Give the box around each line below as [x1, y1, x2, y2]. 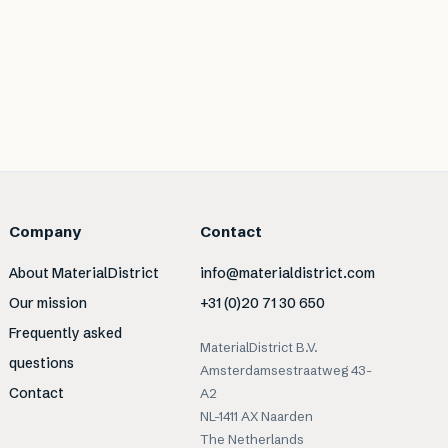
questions [9, 354, 75, 372]
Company [9, 222, 82, 241]
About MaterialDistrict [9, 264, 160, 282]
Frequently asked [9, 324, 123, 342]
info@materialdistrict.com [199, 264, 375, 282]
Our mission [9, 294, 88, 312]
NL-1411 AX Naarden [199, 408, 313, 424]
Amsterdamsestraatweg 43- [199, 362, 372, 378]
